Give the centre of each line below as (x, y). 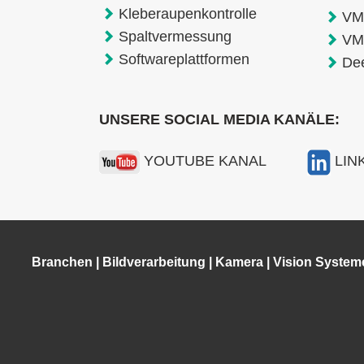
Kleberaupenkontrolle (187, 13)
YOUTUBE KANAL (205, 161)
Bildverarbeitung (154, 262)
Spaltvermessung (175, 36)
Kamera (239, 262)
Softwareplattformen (184, 59)
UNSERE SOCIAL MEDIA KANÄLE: (219, 120)
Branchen (62, 262)
